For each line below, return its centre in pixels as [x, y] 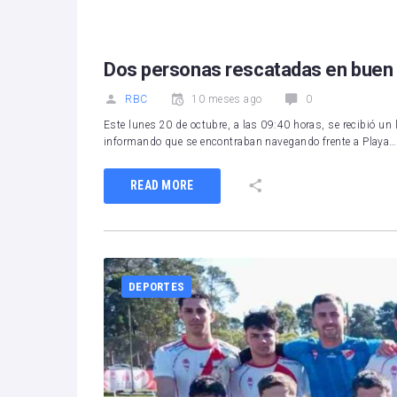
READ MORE [162, 186]
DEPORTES [157, 286]
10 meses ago [227, 99]
